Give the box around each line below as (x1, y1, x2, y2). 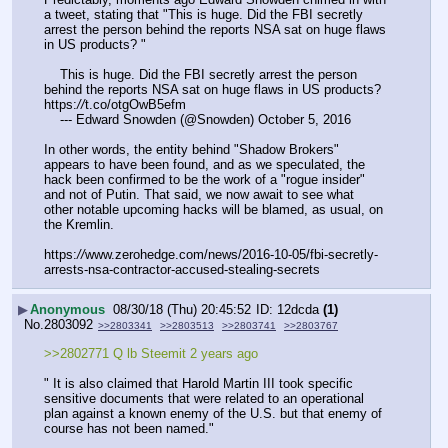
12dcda (277, 301, 319, 317)
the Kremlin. (44, 216, 114, 232)
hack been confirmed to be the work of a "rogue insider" (44, 171, 365, 187)
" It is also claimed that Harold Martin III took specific (44, 376, 353, 392)
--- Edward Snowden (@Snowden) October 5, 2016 (60, 111, 351, 127)
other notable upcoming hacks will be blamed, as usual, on (44, 201, 383, 217)
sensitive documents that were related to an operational (44, 391, 364, 407)
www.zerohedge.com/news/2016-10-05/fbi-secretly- (85, 247, 378, 263)
